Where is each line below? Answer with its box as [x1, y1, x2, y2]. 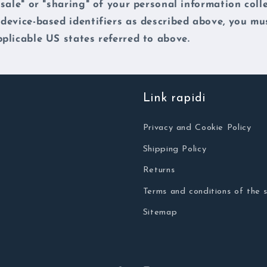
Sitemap [142, 208, 178, 218]
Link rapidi [142, 92, 206, 105]
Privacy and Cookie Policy [142, 123, 252, 133]
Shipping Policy [142, 144, 207, 154]
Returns [142, 166, 175, 175]
